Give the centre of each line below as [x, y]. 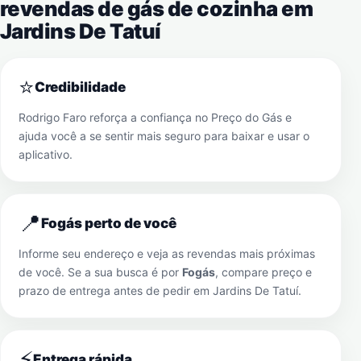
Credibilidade [80, 87]
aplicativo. [46, 154]
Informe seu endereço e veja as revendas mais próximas [167, 253]
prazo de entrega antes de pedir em [116, 290]
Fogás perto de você [109, 223]
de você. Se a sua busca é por [100, 272]
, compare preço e [263, 272]
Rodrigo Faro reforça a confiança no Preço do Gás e [155, 117]
